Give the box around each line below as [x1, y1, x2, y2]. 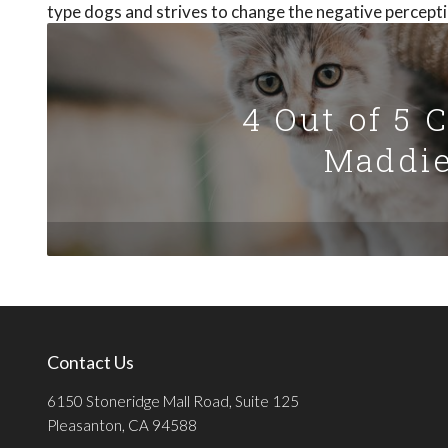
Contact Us [47, 350, 134, 373]
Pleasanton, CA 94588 [47, 415, 197, 434]
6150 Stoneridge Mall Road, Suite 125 [47, 391, 299, 410]
